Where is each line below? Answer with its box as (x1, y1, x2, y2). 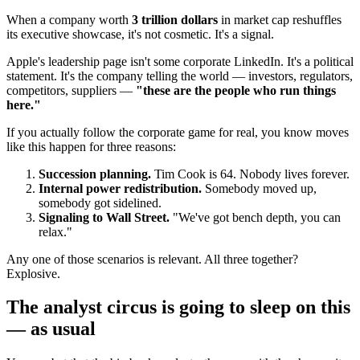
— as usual (6, 318, 96, 340)
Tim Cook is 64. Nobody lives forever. (151, 166, 350, 181)
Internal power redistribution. (39, 181, 202, 195)
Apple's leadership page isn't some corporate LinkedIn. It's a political (6, 54, 354, 68)
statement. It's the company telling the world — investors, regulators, (6, 68, 353, 83)
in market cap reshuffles (218, 12, 342, 27)
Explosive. (6, 266, 60, 280)
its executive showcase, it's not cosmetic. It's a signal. (6, 27, 274, 41)
